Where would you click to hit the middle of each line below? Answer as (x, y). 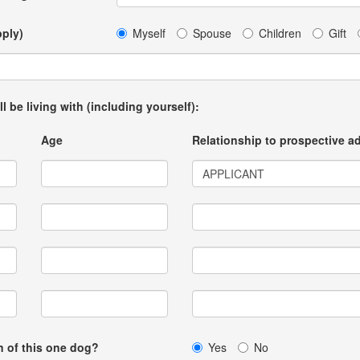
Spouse (212, 33)
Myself (149, 33)
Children (280, 33)
